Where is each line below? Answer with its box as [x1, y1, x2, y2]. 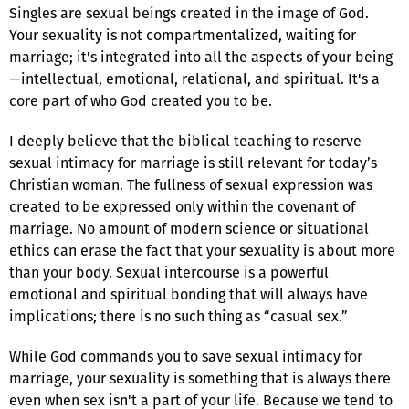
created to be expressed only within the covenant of [9, 195, 355, 217]
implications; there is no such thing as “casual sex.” [9, 305, 348, 327]
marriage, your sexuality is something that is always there [9, 367, 391, 389]
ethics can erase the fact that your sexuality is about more [9, 239, 395, 261]
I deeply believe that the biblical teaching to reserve [9, 130, 362, 152]
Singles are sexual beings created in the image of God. [9, 2, 369, 24]
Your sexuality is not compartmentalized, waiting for [9, 24, 356, 46]
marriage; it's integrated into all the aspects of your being [9, 46, 393, 68]
